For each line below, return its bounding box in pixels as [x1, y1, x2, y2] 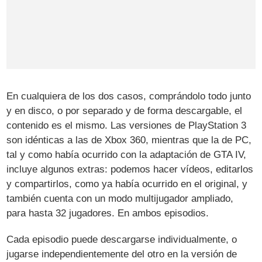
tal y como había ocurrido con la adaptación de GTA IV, [6, 149, 247, 160]
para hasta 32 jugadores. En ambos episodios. [6, 207, 209, 219]
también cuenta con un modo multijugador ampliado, [6, 192, 234, 204]
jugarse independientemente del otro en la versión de [6, 248, 237, 260]
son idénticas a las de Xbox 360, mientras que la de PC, [6, 134, 252, 146]
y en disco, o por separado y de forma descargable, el [6, 105, 243, 116]
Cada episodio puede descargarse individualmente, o [6, 233, 237, 245]
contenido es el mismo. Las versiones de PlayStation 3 [6, 119, 247, 131]
